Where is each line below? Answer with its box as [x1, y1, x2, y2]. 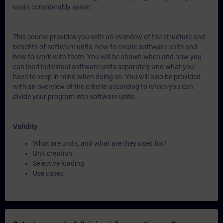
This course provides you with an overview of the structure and [13, 33, 205, 41]
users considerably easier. [13, 3, 92, 11]
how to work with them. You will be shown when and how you [13, 53, 202, 61]
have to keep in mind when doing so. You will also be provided [13, 73, 201, 81]
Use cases [33, 169, 64, 177]
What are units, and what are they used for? [33, 139, 167, 147]
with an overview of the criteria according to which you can [13, 83, 193, 91]
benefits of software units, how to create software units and [13, 43, 197, 51]
